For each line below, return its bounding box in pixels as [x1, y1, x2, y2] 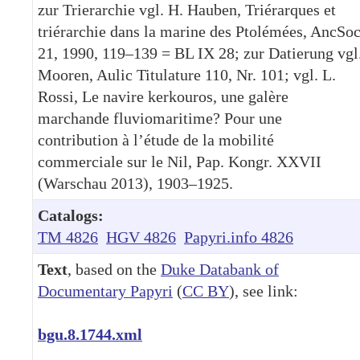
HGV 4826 [106, 227, 176, 246]
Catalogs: [38, 206, 104, 224]
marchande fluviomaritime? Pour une [38, 108, 282, 127]
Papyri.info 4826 [184, 227, 293, 246]
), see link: [229, 281, 298, 300]
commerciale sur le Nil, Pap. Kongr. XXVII [38, 152, 321, 170]
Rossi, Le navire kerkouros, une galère [38, 87, 288, 105]
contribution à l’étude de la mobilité [38, 130, 274, 149]
